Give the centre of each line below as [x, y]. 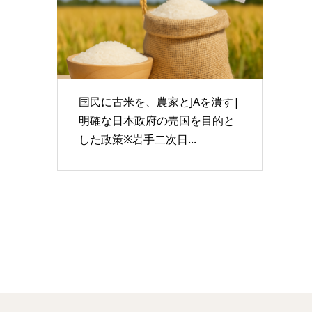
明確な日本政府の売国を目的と [156, 120]
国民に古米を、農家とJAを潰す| [159, 101]
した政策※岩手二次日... [137, 139]
